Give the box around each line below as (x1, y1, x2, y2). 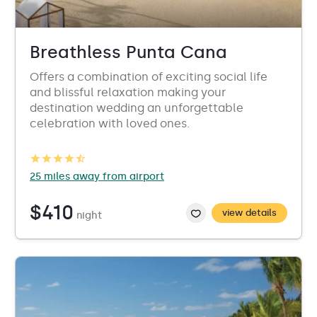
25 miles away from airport (30, 171, 164, 183)
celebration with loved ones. (30, 117, 190, 130)
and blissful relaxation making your (30, 86, 226, 99)
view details (222, 207, 277, 218)
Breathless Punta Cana (30, 42, 227, 62)
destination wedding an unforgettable (30, 101, 243, 115)
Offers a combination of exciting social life (30, 70, 267, 83)
